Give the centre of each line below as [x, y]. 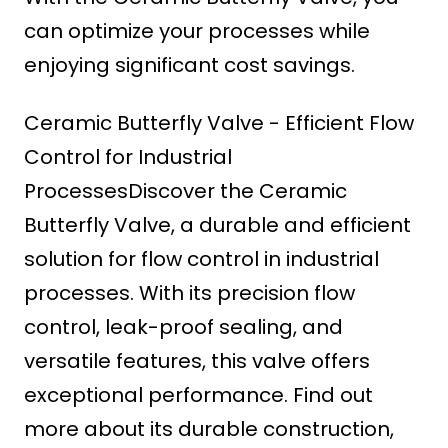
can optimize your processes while [197, 31]
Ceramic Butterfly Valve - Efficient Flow [219, 123]
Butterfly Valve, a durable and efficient [217, 225]
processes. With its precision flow [189, 293]
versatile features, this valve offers [197, 361]
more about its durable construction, [209, 429]
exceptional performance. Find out [198, 395]
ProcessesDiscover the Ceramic [185, 191]
